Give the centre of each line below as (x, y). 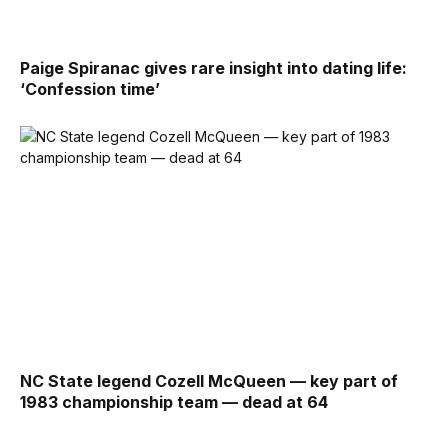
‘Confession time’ (90, 88)
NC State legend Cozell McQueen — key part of (209, 381)
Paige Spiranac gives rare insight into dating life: (213, 67)
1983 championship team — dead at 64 (174, 402)
